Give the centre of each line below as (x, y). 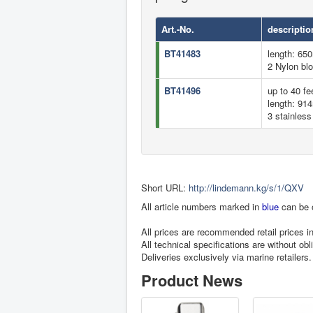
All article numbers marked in (202, 207)
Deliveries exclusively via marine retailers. (226, 257)
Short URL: (165, 188)
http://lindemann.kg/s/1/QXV (246, 188)
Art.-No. (178, 29)
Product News (192, 281)
